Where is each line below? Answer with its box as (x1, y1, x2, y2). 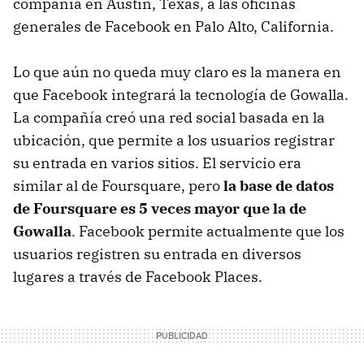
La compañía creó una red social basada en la (13, 107, 325, 127)
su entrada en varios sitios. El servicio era (13, 153, 301, 172)
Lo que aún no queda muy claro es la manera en (13, 62, 341, 81)
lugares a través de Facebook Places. (13, 266, 262, 286)
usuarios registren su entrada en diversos (13, 244, 301, 263)
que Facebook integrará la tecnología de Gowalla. (13, 84, 349, 104)
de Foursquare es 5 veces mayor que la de (13, 198, 306, 218)
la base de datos (223, 175, 334, 195)
